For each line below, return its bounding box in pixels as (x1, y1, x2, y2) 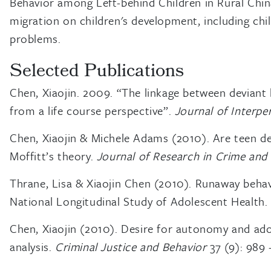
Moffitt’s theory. (10, 148, 97, 164)
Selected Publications (10, 57, 184, 88)
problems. (10, 30, 61, 47)
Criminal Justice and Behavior (55, 238, 207, 255)
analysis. (10, 238, 55, 255)
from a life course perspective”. (10, 102, 175, 119)
